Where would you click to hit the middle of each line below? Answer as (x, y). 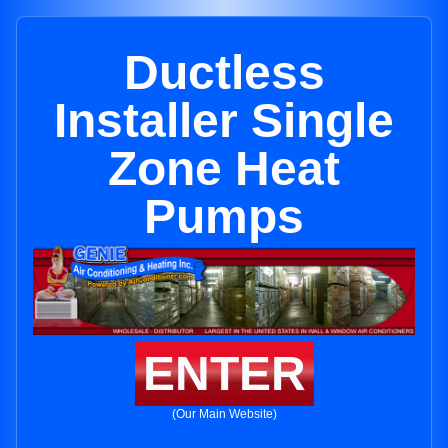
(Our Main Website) (224, 414)
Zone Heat (224, 168)
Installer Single (224, 120)
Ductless (224, 72)
